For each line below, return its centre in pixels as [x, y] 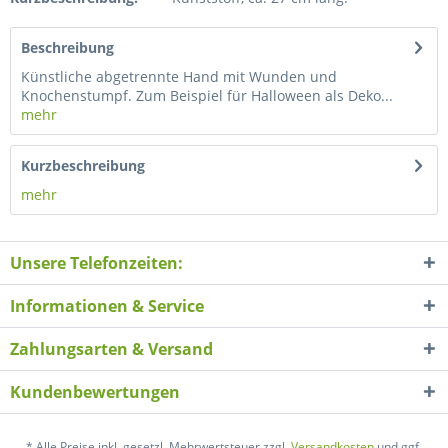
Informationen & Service [107, 306]
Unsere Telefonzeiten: [96, 263]
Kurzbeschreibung [83, 165]
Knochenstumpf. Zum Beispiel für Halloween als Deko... [207, 95]
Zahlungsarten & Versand [111, 349]
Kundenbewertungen [95, 392]
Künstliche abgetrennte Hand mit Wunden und [179, 76]
